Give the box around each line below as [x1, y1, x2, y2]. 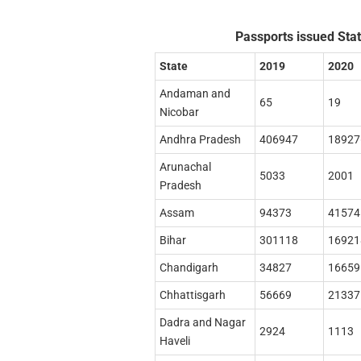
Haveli [159, 334, 190, 348]
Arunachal [159, 160, 211, 174]
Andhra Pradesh [159, 133, 241, 147]
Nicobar [159, 106, 199, 119]
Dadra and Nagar [159, 316, 246, 330]
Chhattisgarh [159, 288, 226, 302]
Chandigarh [159, 261, 218, 275]
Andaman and [159, 87, 230, 101]
